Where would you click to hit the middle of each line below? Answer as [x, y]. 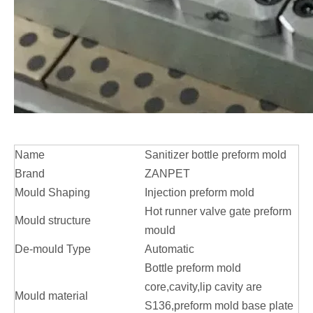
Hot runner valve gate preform [218, 212]
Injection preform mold [199, 193]
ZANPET [167, 174]
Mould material [51, 296]
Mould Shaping [52, 193]
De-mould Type [53, 249]
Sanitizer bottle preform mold [216, 155]
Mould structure [53, 221]
